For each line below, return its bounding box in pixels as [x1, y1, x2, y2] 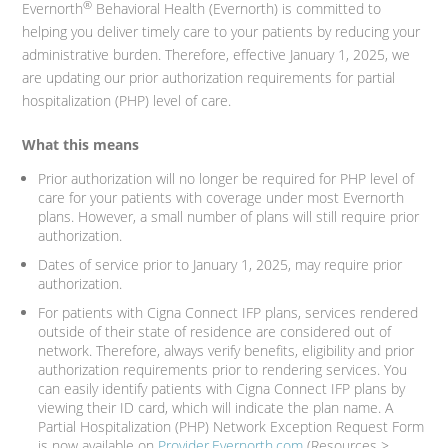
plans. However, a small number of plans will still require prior [38, 207, 420, 227]
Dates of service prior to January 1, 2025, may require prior [38, 255, 403, 275]
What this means [22, 135, 140, 155]
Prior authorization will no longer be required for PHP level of [38, 169, 415, 189]
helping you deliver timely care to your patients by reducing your [22, 22, 421, 42]
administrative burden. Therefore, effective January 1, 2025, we [22, 45, 411, 65]
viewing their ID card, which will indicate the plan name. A [38, 398, 394, 418]
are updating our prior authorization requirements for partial [22, 68, 396, 88]
